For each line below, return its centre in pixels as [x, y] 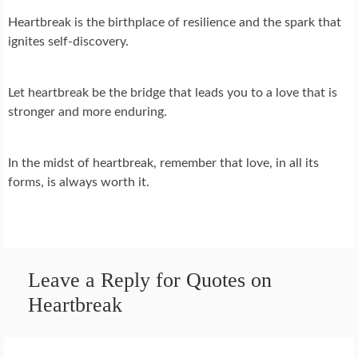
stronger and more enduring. [88, 112]
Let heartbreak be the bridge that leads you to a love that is [173, 93]
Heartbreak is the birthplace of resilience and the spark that [175, 23]
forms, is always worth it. [79, 183]
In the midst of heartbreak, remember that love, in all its [163, 163]
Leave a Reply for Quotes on [150, 280]
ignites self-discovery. [68, 42]
